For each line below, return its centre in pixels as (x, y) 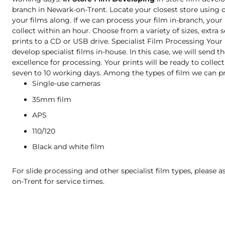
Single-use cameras (66, 84)
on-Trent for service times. (58, 181)
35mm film (52, 99)
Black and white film (68, 147)
